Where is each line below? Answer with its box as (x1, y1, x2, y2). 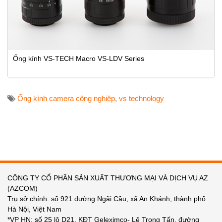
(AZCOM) (7, 184, 38, 192)
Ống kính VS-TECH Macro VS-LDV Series (13, 54, 144, 62)
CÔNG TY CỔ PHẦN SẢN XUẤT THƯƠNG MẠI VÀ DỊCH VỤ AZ (7, 173, 208, 182)
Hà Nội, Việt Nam (7, 205, 61, 213)
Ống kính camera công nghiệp (17, 94, 115, 103)
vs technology (119, 94, 164, 103)
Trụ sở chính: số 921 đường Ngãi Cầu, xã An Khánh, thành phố (7, 194, 206, 203)
